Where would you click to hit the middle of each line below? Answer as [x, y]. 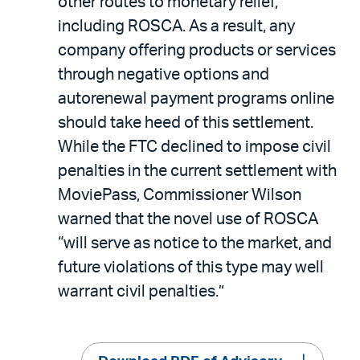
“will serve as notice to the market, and [195, 243]
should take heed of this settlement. [186, 123]
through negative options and [164, 74]
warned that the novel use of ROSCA [188, 219]
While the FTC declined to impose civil [194, 147]
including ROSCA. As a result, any [176, 26]
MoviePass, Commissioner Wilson [180, 195]
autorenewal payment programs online [196, 98]
